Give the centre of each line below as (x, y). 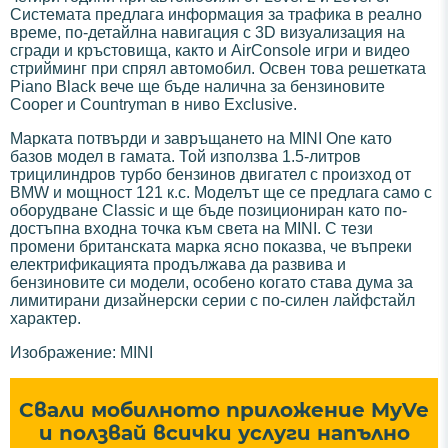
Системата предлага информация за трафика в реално (216, 15)
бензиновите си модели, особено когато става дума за (211, 283)
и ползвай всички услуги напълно (224, 433)
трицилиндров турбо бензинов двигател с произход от (210, 175)
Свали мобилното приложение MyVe (224, 410)
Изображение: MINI (81, 353)
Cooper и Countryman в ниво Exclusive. (153, 105)
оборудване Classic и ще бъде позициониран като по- (208, 211)
